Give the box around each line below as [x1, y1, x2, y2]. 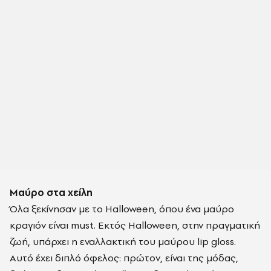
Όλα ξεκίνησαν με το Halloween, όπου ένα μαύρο [10, 202, 234, 216]
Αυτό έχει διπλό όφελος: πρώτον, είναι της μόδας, [10, 251, 238, 265]
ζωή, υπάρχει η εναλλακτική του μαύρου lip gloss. [10, 235, 236, 249]
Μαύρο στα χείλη [10, 186, 93, 200]
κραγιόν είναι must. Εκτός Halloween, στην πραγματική [10, 218, 260, 232]
